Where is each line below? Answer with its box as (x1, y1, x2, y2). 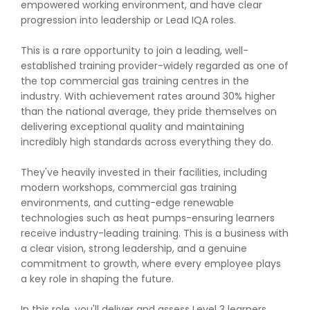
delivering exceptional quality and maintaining (21, 120, 244, 134)
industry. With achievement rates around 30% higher (21, 89, 275, 103)
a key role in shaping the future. (21, 272, 174, 286)
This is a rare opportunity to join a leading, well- (21, 44, 248, 57)
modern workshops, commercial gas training (21, 181, 237, 194)
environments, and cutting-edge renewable (21, 196, 234, 210)
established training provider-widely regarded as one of (21, 59, 289, 73)
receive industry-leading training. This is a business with (21, 226, 289, 240)
